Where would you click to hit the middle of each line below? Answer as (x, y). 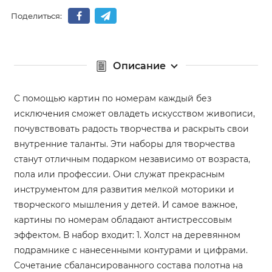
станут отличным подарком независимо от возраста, (132, 159)
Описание (139, 66)
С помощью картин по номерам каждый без (113, 98)
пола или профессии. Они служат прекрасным (119, 174)
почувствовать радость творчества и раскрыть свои (131, 128)
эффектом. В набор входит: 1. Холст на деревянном (127, 235)
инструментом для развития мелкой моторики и (124, 189)
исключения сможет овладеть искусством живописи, (134, 113)
